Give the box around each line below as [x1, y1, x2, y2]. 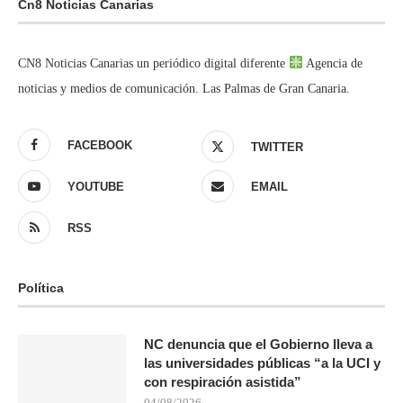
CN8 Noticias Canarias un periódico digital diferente [18, 56, 289, 70]
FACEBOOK [67, 138, 132, 152]
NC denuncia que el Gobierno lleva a [144, 336, 372, 352]
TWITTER [251, 139, 303, 154]
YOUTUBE [67, 179, 124, 193]
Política [18, 280, 64, 295]
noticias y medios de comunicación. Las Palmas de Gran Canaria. [18, 81, 350, 95]
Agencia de [302, 56, 363, 70]
